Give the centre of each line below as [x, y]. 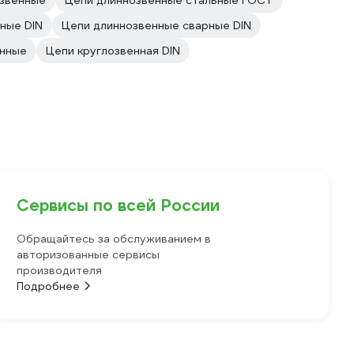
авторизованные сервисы [88, 254]
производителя [60, 270]
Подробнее [49, 286]
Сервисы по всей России [119, 205]
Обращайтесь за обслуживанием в [114, 239]
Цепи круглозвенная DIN [113, 51]
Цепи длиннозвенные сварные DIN [156, 25]
